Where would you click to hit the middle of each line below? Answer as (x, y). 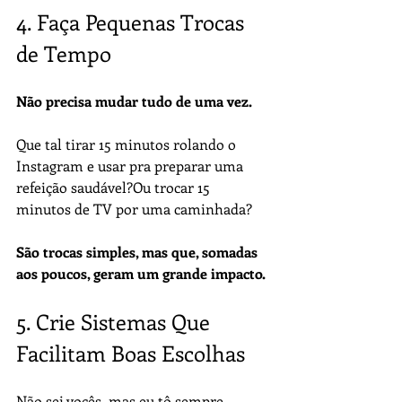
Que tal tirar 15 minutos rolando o (128, 144)
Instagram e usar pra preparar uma (131, 166)
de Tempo (64, 53)
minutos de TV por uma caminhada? (134, 209)
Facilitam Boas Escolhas (131, 353)
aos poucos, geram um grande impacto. (141, 273)
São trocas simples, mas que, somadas (139, 252)
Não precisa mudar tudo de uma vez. (134, 101)
